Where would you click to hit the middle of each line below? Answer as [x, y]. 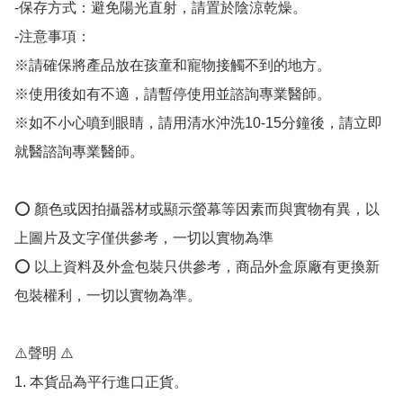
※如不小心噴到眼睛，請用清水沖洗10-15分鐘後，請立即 [198, 123]
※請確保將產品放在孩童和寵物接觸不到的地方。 [173, 66]
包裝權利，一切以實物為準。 [108, 296]
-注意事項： [53, 37]
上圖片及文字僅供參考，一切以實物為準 [144, 238]
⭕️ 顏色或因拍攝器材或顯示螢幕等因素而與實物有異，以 [197, 210]
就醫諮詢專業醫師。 [79, 152]
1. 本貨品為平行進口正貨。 [101, 382]
